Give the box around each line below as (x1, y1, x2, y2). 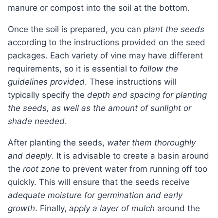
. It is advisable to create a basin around (52, 151, 209, 161)
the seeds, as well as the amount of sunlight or (8, 103, 191, 113)
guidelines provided (8, 77, 85, 87)
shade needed (8, 116, 65, 127)
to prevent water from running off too (60, 164, 207, 174)
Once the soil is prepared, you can (14, 24, 144, 35)
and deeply (8, 151, 52, 161)
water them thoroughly (107, 138, 196, 148)
